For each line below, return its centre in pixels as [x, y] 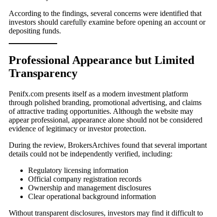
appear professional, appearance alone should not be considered [106, 120]
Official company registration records [85, 179]
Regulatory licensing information [78, 170]
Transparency [43, 73]
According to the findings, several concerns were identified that [105, 14]
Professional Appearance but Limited [101, 60]
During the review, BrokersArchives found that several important [108, 145]
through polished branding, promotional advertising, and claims [105, 103]
